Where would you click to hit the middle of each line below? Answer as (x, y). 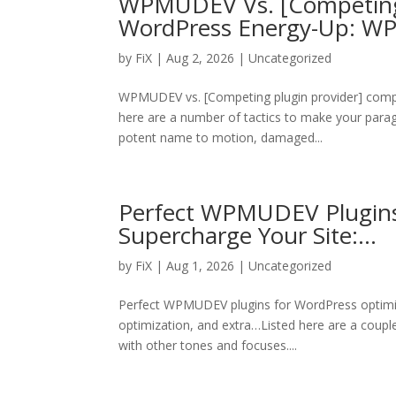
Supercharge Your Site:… (248, 235)
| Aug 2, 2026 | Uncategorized (242, 58)
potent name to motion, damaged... (221, 137)
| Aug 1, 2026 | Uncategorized (242, 266)
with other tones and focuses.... (208, 345)
